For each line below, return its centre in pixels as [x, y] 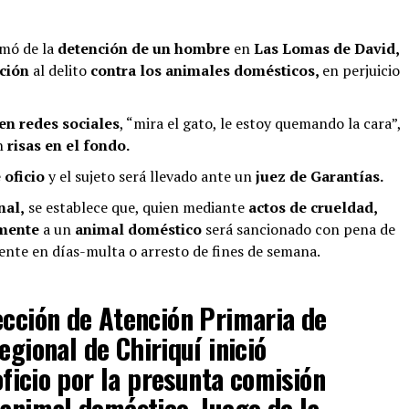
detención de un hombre [146, 48]
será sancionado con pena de [299, 229]
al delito [60, 70]
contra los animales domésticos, [204, 70]
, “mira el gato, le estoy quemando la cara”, [260, 123]
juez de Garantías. [318, 176]
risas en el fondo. [68, 145]
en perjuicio [361, 70]
